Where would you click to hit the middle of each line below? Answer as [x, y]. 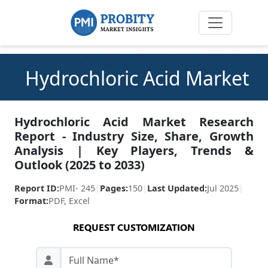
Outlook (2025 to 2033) [80, 165]
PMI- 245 [77, 188]
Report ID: [37, 188]
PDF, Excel [69, 201]
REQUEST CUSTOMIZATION [134, 227]
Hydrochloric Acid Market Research [134, 122]
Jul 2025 [223, 188]
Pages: [114, 188]
